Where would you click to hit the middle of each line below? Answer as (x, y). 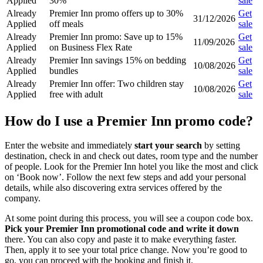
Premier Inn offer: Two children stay (117, 83)
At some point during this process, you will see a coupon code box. (129, 218)
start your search (168, 146)
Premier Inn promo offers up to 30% (116, 13)
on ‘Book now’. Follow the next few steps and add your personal (125, 177)
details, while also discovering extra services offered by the (113, 188)
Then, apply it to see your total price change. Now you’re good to (126, 250)
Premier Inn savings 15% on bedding (118, 60)
